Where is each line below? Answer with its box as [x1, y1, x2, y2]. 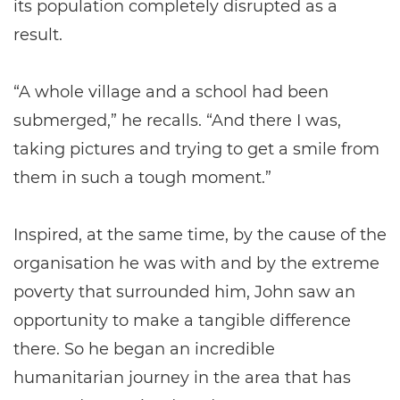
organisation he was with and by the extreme [13, 254, 379, 273]
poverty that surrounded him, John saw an [13, 282, 355, 302]
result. [13, 25, 62, 45]
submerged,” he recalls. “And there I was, [13, 111, 341, 130]
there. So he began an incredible [13, 339, 275, 359]
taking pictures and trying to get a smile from [13, 139, 379, 159]
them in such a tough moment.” [13, 168, 271, 187]
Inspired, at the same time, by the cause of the [13, 225, 387, 245]
